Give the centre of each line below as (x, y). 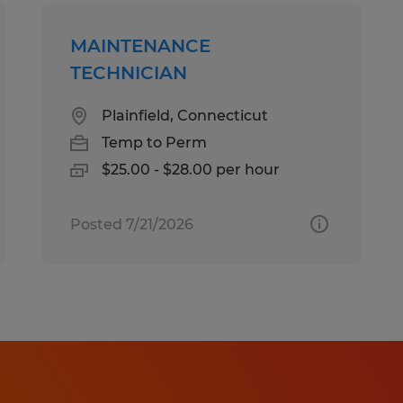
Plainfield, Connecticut (185, 115)
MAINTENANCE (141, 45)
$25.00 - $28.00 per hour (191, 169)
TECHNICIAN (129, 72)
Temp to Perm (155, 142)
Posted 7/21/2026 (132, 224)
